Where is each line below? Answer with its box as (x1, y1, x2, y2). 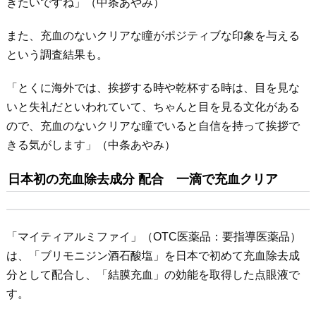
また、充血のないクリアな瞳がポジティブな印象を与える (6, 30, 300, 42)
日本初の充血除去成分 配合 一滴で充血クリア (7, 172, 278, 186)
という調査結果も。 (6, 49, 108, 61)
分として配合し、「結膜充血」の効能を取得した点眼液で (6, 269, 300, 281)
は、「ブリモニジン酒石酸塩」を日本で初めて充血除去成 (6, 250, 300, 262)
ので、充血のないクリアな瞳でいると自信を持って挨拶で (6, 120, 300, 132)
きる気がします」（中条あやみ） (6, 139, 176, 151)
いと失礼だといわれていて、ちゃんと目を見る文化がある (6, 101, 300, 113)
